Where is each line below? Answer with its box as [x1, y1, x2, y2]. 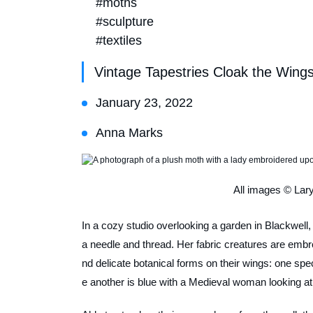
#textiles [96, 33, 142, 48]
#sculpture [96, 14, 154, 29]
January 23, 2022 [96, 95, 193, 110]
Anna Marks [96, 125, 163, 140]
